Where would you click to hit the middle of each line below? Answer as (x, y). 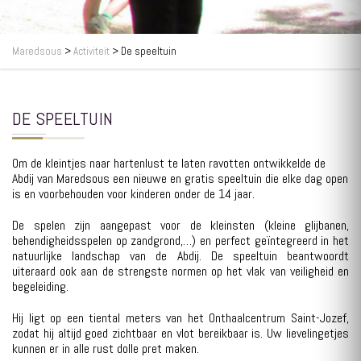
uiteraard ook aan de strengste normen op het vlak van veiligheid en (180, 271)
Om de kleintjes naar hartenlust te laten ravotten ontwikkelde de (169, 163)
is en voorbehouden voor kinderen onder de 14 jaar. (133, 194)
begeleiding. (40, 286)
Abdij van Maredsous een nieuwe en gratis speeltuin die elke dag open (180, 178)
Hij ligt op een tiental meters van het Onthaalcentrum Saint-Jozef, (180, 318)
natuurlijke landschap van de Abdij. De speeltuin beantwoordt (180, 256)
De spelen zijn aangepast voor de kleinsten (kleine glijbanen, (180, 225)
